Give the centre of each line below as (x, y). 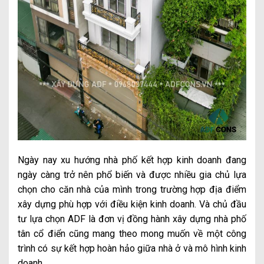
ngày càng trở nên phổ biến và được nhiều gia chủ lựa (132, 174)
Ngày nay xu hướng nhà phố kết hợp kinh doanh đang (132, 160)
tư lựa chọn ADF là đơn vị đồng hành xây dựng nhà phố (132, 219)
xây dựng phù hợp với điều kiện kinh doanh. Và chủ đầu (132, 204)
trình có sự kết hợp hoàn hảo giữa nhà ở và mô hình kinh (132, 248)
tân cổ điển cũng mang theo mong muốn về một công (132, 233)
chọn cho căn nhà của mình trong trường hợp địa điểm (132, 189)
